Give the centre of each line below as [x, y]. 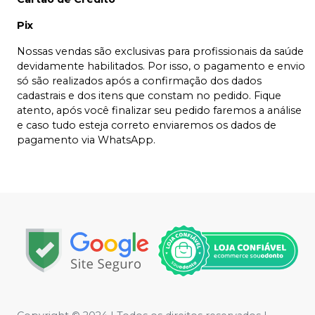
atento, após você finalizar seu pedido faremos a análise [159, 110]
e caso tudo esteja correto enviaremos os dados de [147, 125]
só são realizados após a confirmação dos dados [139, 81]
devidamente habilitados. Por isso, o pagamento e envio [161, 66]
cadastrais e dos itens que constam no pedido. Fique [149, 95]
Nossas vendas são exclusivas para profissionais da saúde [160, 51]
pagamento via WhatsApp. [86, 140]
